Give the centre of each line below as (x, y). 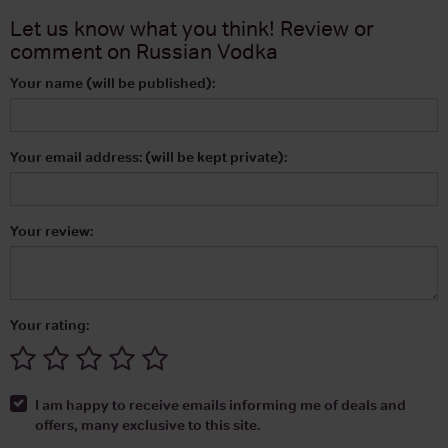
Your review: (51, 230)
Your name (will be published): (112, 82)
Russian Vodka (207, 51)
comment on (73, 51)
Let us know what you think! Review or (192, 28)
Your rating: (49, 324)
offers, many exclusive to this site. (147, 424)
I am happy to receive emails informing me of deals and (220, 404)
